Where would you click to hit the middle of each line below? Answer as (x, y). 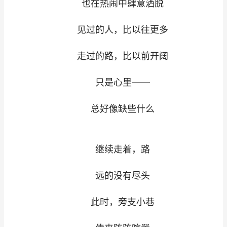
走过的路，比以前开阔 (113, 56)
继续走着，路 (113, 149)
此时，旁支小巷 (113, 202)
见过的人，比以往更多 (113, 30)
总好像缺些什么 (113, 109)
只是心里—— (113, 82)
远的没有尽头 (113, 176)
